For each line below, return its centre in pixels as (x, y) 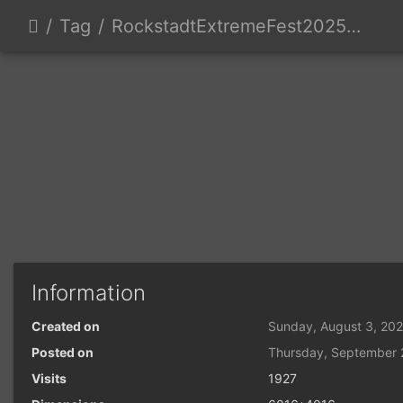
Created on (66, 326)
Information (89, 292)
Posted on (63, 352)
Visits (49, 378)
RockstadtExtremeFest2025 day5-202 (229, 26)
